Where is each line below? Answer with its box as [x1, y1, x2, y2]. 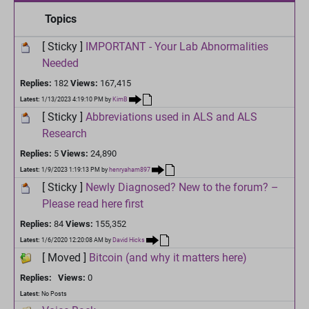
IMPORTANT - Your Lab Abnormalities [86, 39, 268, 53]
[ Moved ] [42, 250, 89, 264]
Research [42, 126, 87, 140]
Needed [42, 56, 79, 70]
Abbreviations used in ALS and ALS [86, 110, 257, 123]
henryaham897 [109, 166, 150, 173]
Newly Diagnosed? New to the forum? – [86, 180, 279, 194]
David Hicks [112, 236, 145, 243]
